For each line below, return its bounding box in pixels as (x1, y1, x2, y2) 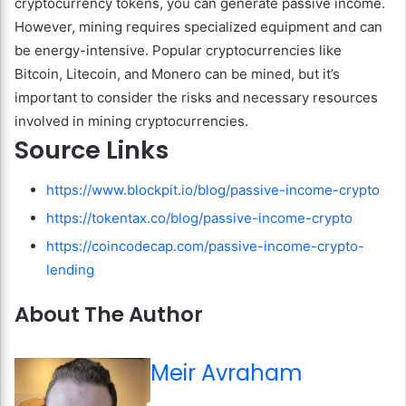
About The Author (14, 300, 203, 330)
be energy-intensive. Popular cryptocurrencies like (14, 41, 342, 59)
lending (46, 261, 94, 279)
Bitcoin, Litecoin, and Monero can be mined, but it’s (14, 64, 340, 82)
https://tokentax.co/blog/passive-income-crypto (46, 209, 353, 227)
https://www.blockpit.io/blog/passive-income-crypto (46, 181, 380, 199)
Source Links (14, 132, 169, 167)
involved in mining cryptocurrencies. (14, 111, 248, 130)
